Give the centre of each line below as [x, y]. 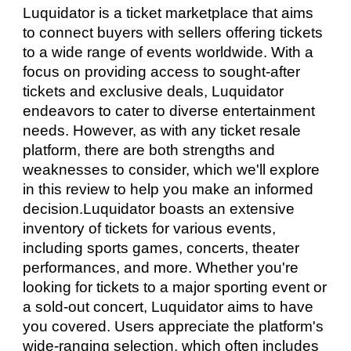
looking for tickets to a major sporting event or [175, 287]
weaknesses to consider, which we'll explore [172, 170]
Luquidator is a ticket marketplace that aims [168, 13]
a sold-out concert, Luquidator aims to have [168, 307]
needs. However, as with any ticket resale [162, 130]
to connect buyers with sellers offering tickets [173, 33]
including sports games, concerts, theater [161, 248]
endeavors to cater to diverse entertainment [169, 111]
